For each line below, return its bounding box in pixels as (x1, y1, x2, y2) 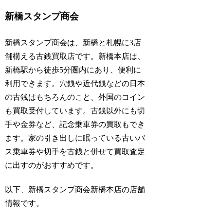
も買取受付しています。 (5, 106, 91, 115)
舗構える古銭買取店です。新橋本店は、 (5, 52, 145, 60)
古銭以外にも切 (91, 106, 145, 115)
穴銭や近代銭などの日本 (59, 79, 145, 88)
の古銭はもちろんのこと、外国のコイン (5, 92, 145, 101)
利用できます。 (5, 79, 60, 88)
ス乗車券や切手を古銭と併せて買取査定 (5, 147, 145, 156)
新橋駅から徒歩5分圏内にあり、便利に (5, 65, 142, 74)
